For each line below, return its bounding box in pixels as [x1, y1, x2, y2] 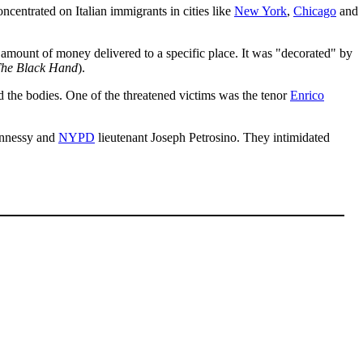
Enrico [290, 88, 324, 102]
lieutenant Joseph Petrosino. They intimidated [95, 130, 330, 144]
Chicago [293, 3, 336, 18]
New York [234, 3, 287, 18]
